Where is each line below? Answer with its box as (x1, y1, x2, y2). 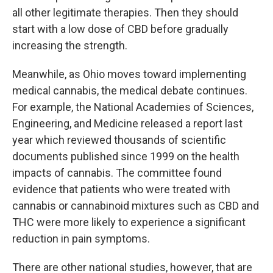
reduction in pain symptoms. (12, 232, 150, 246)
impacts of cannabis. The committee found (12, 166, 222, 180)
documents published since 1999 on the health (12, 150, 239, 163)
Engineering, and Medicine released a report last (12, 117, 243, 130)
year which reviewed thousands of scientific (12, 133, 226, 147)
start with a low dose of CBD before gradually (12, 23, 229, 36)
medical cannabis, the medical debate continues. (12, 84, 247, 97)
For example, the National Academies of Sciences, (12, 101, 253, 114)
